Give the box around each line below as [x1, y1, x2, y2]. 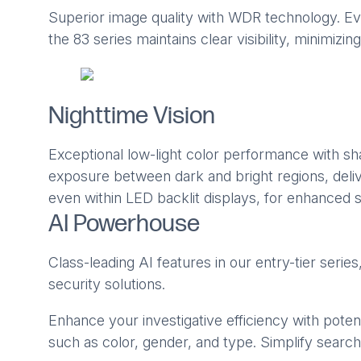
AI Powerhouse [48, 210, 200, 239]
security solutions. [48, 276, 165, 293]
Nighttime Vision [48, 102, 215, 131]
